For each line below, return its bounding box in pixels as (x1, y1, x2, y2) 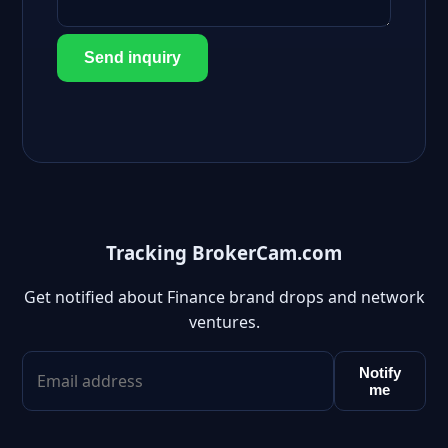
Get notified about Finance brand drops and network (23, 286, 425, 309)
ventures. (188, 311, 260, 334)
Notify (358, 364, 401, 382)
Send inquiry (84, 49, 181, 66)
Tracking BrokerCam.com (106, 239, 342, 265)
